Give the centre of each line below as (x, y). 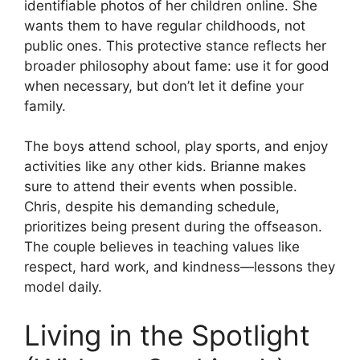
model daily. (63, 287)
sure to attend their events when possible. (161, 187)
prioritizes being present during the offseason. (173, 227)
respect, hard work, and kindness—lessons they (180, 267)
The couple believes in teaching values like (162, 247)
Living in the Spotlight (167, 335)
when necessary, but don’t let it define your (164, 86)
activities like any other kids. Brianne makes (165, 167)
